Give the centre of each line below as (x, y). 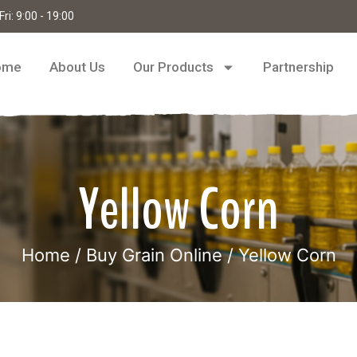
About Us (77, 67)
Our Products (173, 67)
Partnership (298, 67)
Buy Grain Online (154, 255)
